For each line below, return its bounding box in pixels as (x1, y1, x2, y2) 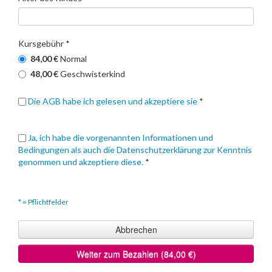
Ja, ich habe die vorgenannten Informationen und (28, 132, 213, 143)
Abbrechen (115, 223, 157, 236)
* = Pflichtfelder (18, 197, 69, 206)
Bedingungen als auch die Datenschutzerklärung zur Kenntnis (18, 144, 252, 155)
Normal (60, 53, 87, 64)
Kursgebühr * (18, 38, 70, 49)
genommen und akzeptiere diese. (18, 157, 145, 167)
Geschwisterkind (60, 69, 125, 79)
